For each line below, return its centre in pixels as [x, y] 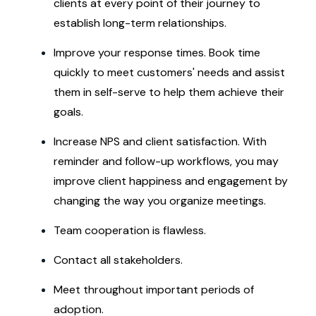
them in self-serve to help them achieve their [169, 92]
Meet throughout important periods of [154, 290]
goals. [68, 112]
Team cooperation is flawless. [130, 230]
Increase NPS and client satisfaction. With [160, 141]
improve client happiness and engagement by [171, 181]
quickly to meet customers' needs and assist [169, 72]
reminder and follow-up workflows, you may [166, 161]
